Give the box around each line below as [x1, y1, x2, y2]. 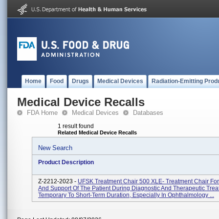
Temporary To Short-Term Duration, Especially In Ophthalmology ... [38, 192, 214, 198]
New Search [38, 144, 72, 152]
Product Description [38, 159, 94, 166]
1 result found [58, 123, 94, 130]
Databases [133, 109, 163, 116]
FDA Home [27, 109, 58, 116]
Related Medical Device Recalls [58, 130, 137, 135]
